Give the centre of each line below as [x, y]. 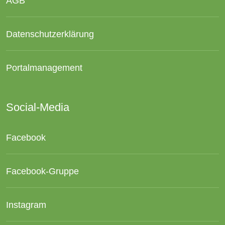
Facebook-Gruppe [42, 171]
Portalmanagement [44, 67]
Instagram [26, 204]
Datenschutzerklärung [50, 34]
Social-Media [38, 107]
